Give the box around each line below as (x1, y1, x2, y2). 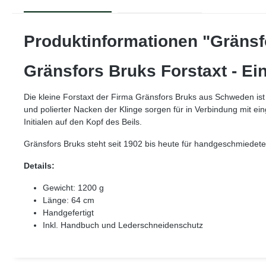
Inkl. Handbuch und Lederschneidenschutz (43, 220, 203, 230)
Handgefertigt (43, 207, 94, 217)
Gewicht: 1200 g (43, 182, 104, 192)
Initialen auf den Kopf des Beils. (24, 116, 142, 126)
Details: (24, 160, 55, 170)
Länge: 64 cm (43, 195, 94, 205)
